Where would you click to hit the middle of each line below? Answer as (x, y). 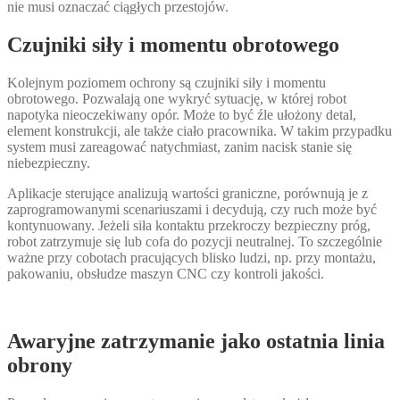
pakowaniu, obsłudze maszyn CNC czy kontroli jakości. (166, 273)
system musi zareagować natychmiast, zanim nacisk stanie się (179, 146)
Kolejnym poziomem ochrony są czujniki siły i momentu (167, 82)
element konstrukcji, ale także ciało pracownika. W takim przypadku (200, 130)
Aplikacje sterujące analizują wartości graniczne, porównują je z (187, 193)
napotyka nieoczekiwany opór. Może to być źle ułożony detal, (182, 114)
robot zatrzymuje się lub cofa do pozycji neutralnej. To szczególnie (195, 241)
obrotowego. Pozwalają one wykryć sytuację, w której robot (177, 98)
